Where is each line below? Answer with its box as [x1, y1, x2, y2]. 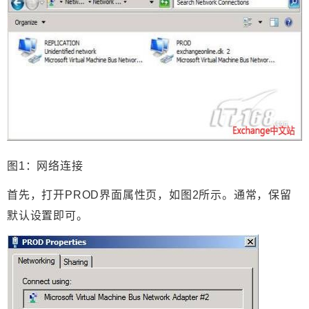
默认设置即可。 [7, 210, 88, 222]
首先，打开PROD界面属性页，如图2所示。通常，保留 [7, 189, 292, 201]
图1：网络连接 [7, 160, 83, 172]
